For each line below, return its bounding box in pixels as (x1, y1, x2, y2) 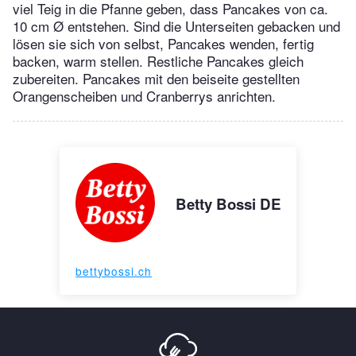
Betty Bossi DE (175, 193, 281, 215)
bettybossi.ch (75, 263, 153, 280)
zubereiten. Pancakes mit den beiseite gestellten (13, 68, 300, 89)
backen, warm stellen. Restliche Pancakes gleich (13, 51, 304, 72)
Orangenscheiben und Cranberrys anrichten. (13, 86, 276, 106)
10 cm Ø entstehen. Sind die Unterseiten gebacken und (13, 16, 340, 37)
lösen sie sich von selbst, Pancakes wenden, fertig (13, 33, 314, 54)
